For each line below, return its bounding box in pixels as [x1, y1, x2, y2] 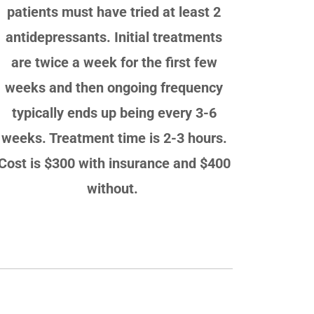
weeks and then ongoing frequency [5, 78, 224, 96]
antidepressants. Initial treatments [6, 28, 223, 46]
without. [86, 179, 142, 197]
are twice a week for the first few [11, 53, 217, 71]
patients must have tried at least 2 [7, 3, 221, 20]
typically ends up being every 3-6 [11, 104, 217, 121]
